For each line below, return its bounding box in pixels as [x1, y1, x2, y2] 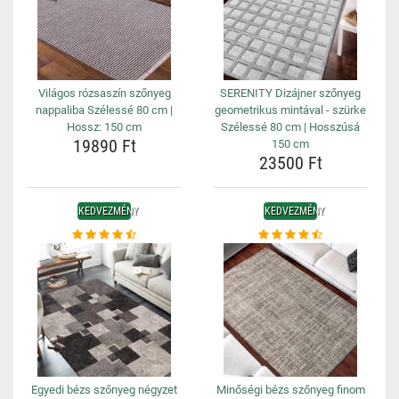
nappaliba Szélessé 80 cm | [36, 103, 173, 117]
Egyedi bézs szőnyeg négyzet [31, 383, 177, 396]
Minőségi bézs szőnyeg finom [216, 383, 365, 396]
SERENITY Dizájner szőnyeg [220, 86, 361, 100]
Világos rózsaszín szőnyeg [37, 86, 171, 100]
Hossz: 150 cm [67, 120, 142, 134]
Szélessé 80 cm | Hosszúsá [221, 120, 360, 134]
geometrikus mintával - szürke [215, 103, 366, 117]
